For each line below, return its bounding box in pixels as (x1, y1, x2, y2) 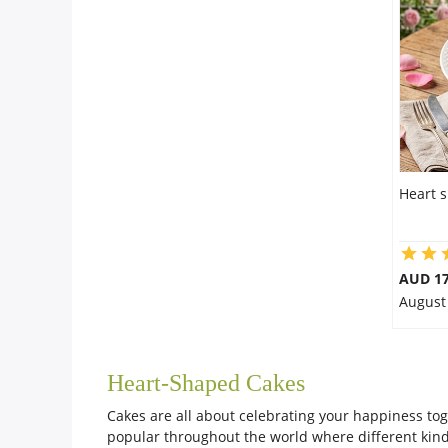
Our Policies (24, 65, 107, 85)
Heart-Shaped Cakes (107, 370, 311, 396)
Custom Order (24, 133, 122, 153)
